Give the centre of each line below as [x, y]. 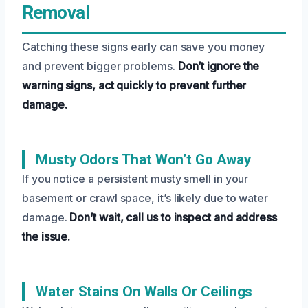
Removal [56, 12]
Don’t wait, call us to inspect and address [174, 217]
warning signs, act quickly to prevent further [134, 85]
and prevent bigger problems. [100, 66]
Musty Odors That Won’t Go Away [143, 159]
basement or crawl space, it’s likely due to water [145, 198]
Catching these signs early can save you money [144, 46]
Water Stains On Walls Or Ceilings [144, 291]
